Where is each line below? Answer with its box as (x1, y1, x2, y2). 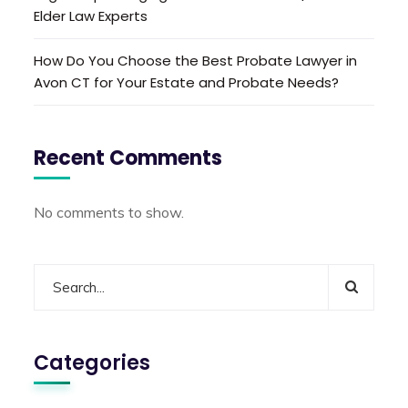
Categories (34, 348, 151, 377)
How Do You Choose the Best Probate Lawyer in (34, 50, 358, 70)
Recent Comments (34, 143, 223, 172)
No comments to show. (34, 202, 185, 221)
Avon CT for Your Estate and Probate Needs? (34, 72, 340, 92)
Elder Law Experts (34, 5, 148, 25)
